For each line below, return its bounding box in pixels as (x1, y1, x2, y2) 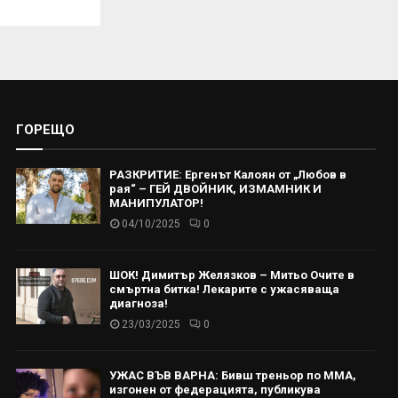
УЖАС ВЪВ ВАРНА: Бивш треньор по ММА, (109, 369, 357, 383)
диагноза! (109, 297, 169, 311)
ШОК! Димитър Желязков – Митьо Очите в (109, 268, 355, 283)
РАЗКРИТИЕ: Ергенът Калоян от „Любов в (109, 168, 347, 182)
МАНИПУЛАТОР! (109, 196, 204, 211)
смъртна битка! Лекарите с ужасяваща (109, 283, 340, 297)
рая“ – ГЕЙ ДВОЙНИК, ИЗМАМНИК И (109, 182, 322, 196)
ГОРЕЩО (16, 122, 76, 139)
